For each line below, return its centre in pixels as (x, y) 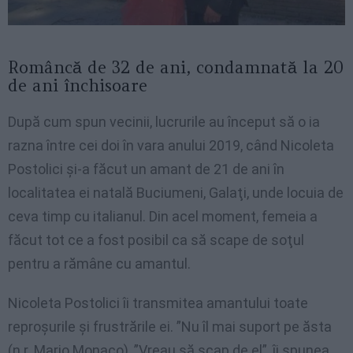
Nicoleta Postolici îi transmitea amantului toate (158, 303)
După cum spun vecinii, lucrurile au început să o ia (164, 121)
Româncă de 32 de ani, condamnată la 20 (176, 67)
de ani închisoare (78, 85)
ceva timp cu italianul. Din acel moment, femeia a (163, 216)
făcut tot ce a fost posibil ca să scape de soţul (156, 240)
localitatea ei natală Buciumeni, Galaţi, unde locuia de (176, 192)
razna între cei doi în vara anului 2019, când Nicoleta (171, 145)
